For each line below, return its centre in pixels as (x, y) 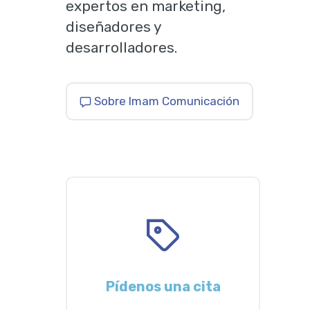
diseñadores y (114, 27)
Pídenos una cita (163, 286)
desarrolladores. (122, 47)
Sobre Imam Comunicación (167, 101)
